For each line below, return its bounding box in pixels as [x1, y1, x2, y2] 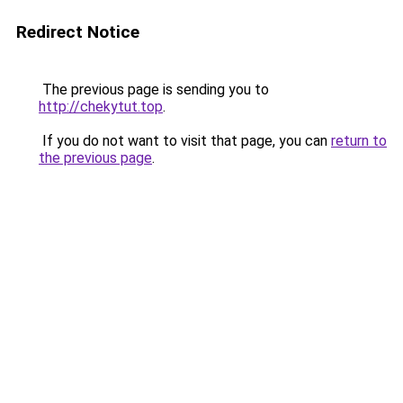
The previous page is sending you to [39, 81, 269, 98]
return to [331, 132, 387, 149]
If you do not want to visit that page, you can [39, 132, 331, 149]
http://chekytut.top [39, 98, 163, 115]
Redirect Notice [16, 22, 139, 42]
